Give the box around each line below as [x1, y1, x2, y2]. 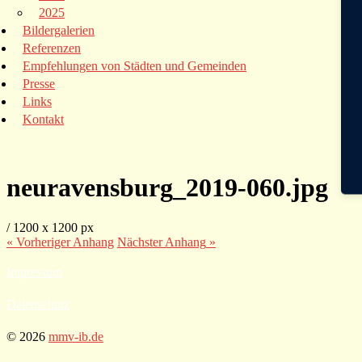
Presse [23, 77, 55, 90]
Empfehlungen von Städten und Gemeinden [23, 59, 246, 73]
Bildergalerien [23, 23, 95, 37]
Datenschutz [6, 297, 69, 311]
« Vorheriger [6, 234, 73, 249]
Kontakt [23, 112, 64, 126]
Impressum [6, 264, 62, 279]
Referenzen [23, 41, 81, 55]
